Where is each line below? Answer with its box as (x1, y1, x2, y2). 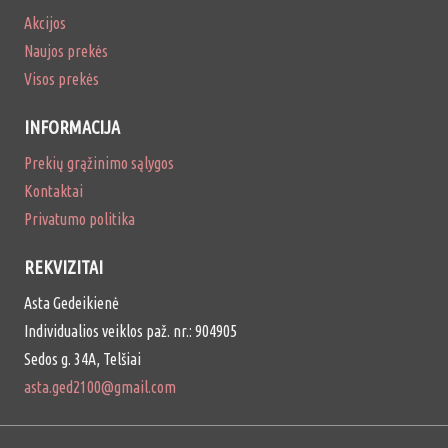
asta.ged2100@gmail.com (24, 378, 176, 397)
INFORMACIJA (24, 117, 120, 138)
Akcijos (24, 14, 66, 33)
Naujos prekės (24, 42, 108, 61)
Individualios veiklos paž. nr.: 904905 (24, 322, 237, 341)
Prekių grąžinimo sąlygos (24, 154, 174, 173)
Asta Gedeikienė (24, 294, 119, 313)
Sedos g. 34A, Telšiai (24, 350, 141, 369)
